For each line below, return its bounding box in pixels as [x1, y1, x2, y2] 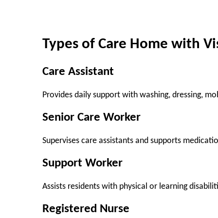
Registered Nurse [42, 203, 129, 216]
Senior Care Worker [42, 111, 141, 124]
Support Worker [42, 157, 123, 170]
